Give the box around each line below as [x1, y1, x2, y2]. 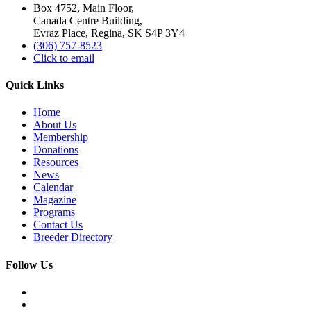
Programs [33, 206, 75, 219]
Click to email [33, 51, 94, 64]
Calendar [33, 181, 73, 194]
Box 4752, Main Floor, [33, 1, 134, 14]
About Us [33, 119, 76, 131]
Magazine [33, 194, 76, 206]
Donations [33, 144, 78, 156]
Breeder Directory [33, 231, 112, 244]
